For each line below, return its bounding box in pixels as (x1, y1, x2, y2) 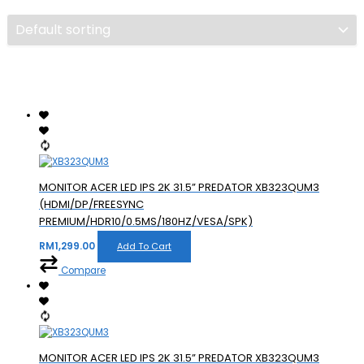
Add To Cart (117, 240, 171, 253)
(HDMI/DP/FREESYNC (39, 196, 144, 212)
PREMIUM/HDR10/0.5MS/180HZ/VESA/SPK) (39, 213, 253, 229)
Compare (61, 263, 106, 277)
